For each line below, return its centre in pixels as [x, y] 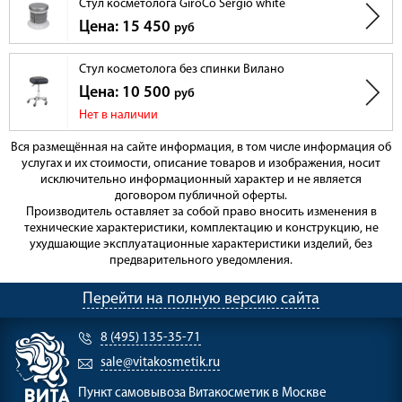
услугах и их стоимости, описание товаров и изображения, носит [201, 164]
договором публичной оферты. [201, 197]
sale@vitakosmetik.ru [160, 363]
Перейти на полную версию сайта [201, 300]
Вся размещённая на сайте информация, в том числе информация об [201, 148]
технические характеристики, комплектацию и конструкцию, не [201, 229]
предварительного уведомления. [201, 261]
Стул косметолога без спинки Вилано [182, 70]
